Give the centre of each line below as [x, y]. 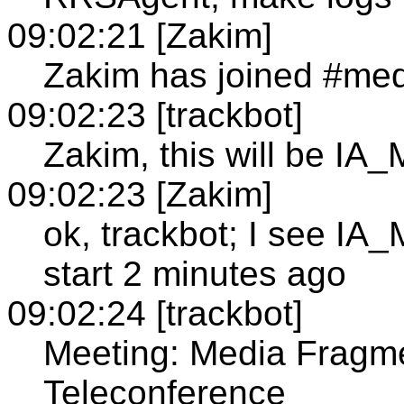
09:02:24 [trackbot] [155, 313]
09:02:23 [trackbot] [155, 115]
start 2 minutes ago [195, 273]
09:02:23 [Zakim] [140, 194]
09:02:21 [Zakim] [140, 35]
